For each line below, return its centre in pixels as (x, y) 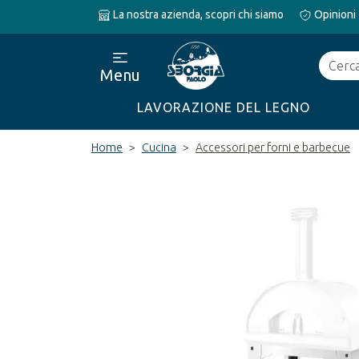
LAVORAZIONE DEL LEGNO (224, 107)
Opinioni (334, 14)
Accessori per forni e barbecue (273, 147)
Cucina (159, 147)
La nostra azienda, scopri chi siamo (197, 14)
